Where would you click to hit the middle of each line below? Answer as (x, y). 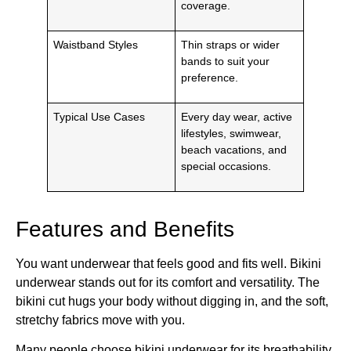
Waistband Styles (96, 44)
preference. (210, 77)
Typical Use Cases (100, 116)
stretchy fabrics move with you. (100, 320)
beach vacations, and (234, 149)
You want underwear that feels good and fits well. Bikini (168, 263)
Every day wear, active (237, 116)
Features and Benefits (125, 229)
